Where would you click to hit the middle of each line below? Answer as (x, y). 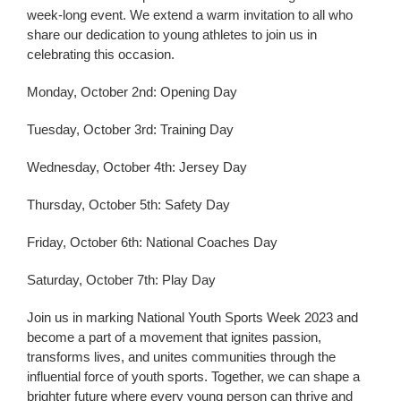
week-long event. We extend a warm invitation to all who (190, 14)
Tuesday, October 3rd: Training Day (130, 129)
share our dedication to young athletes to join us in (172, 34)
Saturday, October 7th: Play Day (121, 279)
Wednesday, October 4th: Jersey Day (137, 166)
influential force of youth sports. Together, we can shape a (193, 376)
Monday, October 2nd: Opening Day (132, 91)
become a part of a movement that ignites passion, (174, 337)
